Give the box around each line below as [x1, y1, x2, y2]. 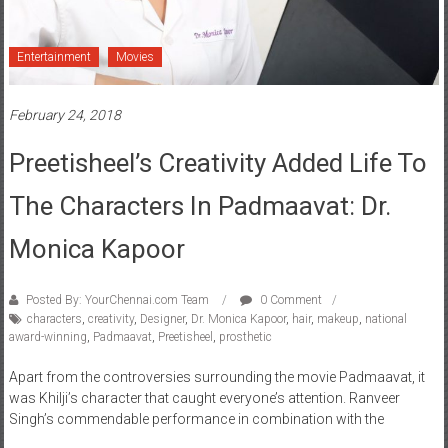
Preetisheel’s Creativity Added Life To [8, 148, 427, 179]
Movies [115, 50, 154, 65]
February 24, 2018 [8, 107, 121, 124]
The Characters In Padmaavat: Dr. [8, 191, 391, 222]
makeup [316, 312, 359, 327]
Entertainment [16, 50, 91, 65]
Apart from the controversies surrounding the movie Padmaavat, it [8, 369, 425, 386]
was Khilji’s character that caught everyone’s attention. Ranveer [8, 390, 400, 407]
